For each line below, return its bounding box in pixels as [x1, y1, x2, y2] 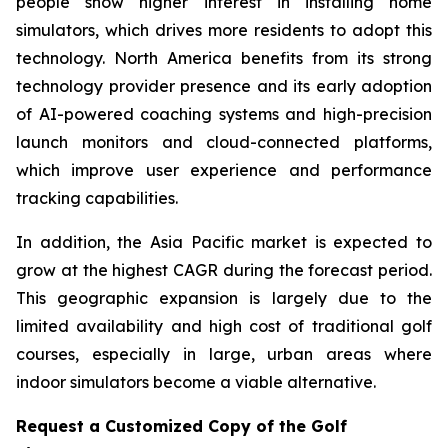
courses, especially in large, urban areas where [16, 344, 432, 365]
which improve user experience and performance [16, 160, 432, 181]
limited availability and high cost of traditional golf [16, 316, 432, 337]
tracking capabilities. [16, 188, 178, 209]
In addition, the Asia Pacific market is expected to [16, 232, 432, 253]
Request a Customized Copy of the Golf [16, 416, 347, 437]
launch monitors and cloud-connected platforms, [16, 132, 432, 153]
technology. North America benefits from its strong [16, 48, 432, 69]
